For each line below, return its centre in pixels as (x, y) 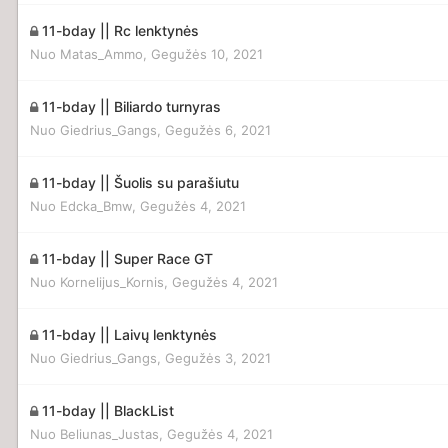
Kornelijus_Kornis (112, 281)
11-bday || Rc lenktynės (120, 30)
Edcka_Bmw (96, 205)
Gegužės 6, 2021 (218, 129)
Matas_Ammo (101, 53)
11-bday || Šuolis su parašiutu (140, 182)
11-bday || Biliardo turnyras (131, 106)
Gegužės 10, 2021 (207, 53)
